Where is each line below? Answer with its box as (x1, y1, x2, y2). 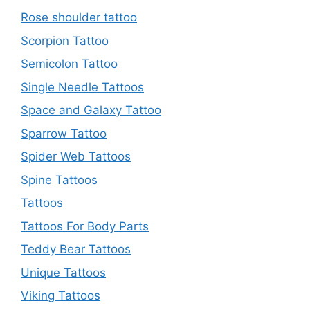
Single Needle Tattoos (21, 80, 144, 94)
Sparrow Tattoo (21, 126, 107, 140)
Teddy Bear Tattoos (21, 242, 131, 257)
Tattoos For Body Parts (21, 219, 149, 233)
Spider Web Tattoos (21, 149, 131, 164)
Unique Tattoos (21, 265, 106, 280)
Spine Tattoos (21, 172, 98, 187)
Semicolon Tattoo (21, 57, 118, 71)
